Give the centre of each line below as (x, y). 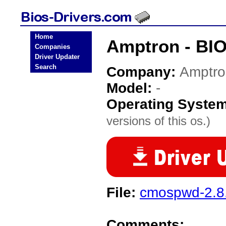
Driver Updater (57, 57)
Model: (131, 88)
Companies (52, 47)
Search (46, 67)
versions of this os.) (158, 121)
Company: (143, 72)
